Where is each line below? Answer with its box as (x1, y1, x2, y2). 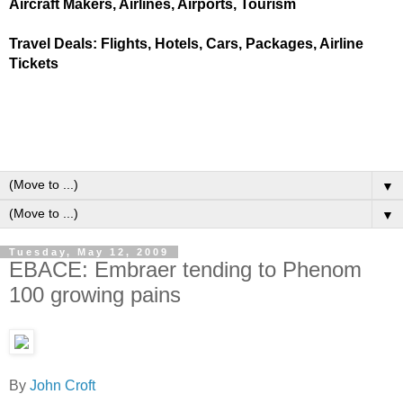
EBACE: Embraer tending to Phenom (9, 257, 362, 282)
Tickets (9, 56, 58, 71)
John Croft (30, 377, 95, 393)
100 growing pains (9, 282, 181, 307)
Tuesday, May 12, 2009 (9, 246, 169, 257)
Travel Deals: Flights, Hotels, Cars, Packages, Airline (9, 36, 363, 51)
